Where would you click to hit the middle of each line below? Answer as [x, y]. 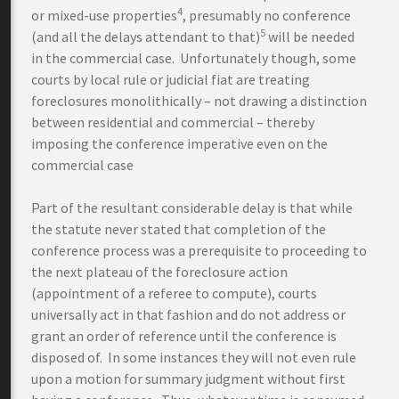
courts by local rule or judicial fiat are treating [171, 79]
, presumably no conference [267, 15]
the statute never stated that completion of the [179, 229]
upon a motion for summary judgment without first [188, 379]
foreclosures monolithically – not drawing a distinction [199, 101]
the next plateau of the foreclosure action [159, 272]
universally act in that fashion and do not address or [188, 314]
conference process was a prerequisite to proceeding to [199, 250]
